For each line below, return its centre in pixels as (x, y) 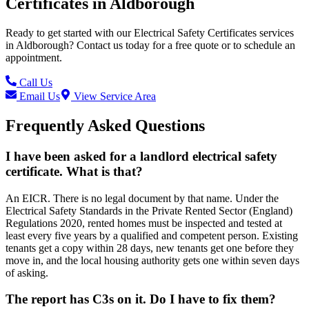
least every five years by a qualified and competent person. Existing (152, 235)
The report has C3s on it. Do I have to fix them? (141, 299)
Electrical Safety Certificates (195, 33)
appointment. (34, 58)
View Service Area (113, 97)
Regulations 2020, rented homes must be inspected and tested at (144, 223)
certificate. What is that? (74, 171)
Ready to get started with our (70, 33)
